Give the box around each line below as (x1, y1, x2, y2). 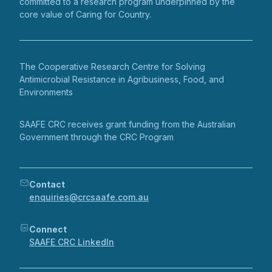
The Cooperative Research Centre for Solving (19, 61, 205, 72)
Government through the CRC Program (19, 132, 174, 143)
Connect (29, 224, 67, 235)
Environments (19, 87, 73, 98)
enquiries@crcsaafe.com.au (29, 192, 149, 203)
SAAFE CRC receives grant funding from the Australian (19, 119, 236, 130)
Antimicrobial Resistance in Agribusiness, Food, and (19, 74, 224, 85)
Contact (29, 179, 65, 190)
